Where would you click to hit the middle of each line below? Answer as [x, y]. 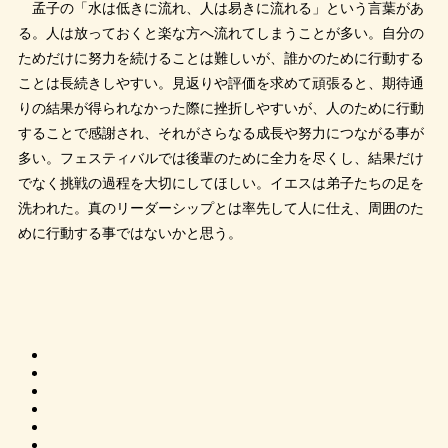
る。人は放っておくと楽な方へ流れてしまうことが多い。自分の [221, 33]
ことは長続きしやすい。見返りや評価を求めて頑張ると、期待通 [221, 83]
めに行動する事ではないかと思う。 [130, 233]
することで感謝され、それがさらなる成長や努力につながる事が [221, 133]
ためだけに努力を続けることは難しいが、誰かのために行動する [221, 58]
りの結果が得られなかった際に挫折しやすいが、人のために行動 [221, 108]
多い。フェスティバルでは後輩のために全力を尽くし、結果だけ [221, 158]
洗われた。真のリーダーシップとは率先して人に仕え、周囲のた [221, 208]
